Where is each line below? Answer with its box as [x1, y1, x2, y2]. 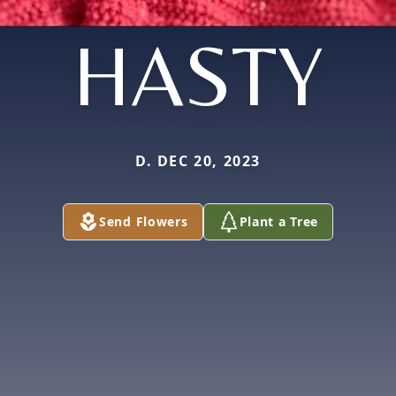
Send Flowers [99, 213, 188, 230]
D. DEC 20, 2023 [135, 151, 261, 171]
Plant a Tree [239, 213, 318, 230]
